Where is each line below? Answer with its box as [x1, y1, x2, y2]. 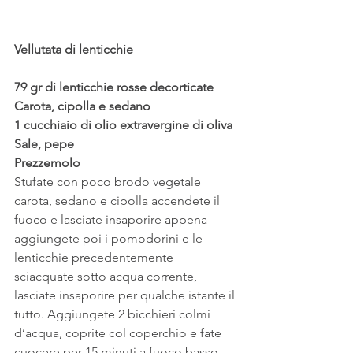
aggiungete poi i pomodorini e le [14, 230, 206, 246]
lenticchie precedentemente [14, 249, 176, 265]
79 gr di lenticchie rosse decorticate [14, 79, 214, 95]
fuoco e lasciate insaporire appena [14, 211, 210, 227]
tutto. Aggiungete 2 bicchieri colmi [14, 306, 214, 321]
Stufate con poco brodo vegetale [14, 173, 204, 189]
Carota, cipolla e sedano [14, 98, 150, 113]
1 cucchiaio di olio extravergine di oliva [14, 117, 232, 132]
